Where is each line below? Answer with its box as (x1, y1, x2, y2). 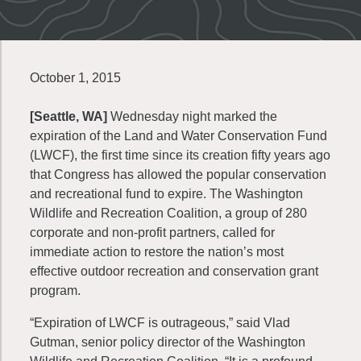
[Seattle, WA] (30, 110, 110, 123)
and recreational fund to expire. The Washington (30, 187, 303, 201)
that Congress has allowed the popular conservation (30, 168, 326, 181)
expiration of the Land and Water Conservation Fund (30, 129, 327, 143)
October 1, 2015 (30, 71, 121, 85)
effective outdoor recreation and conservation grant (30, 264, 318, 278)
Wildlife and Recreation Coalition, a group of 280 (30, 206, 307, 220)
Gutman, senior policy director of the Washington (30, 335, 305, 349)
